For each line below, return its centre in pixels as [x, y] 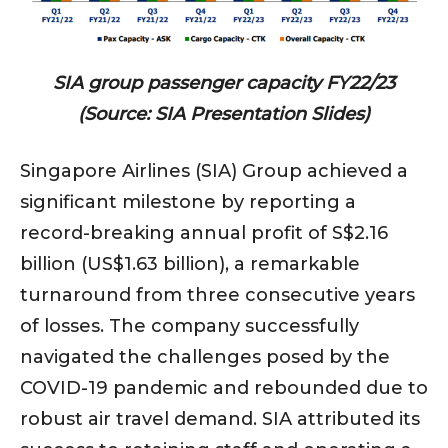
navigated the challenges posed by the [205, 357]
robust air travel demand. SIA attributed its [220, 419]
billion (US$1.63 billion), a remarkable [190, 264]
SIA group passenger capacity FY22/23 [224, 83]
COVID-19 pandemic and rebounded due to [224, 388]
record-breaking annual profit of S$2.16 [204, 233]
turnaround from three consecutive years [217, 295]
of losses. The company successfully [189, 326]
